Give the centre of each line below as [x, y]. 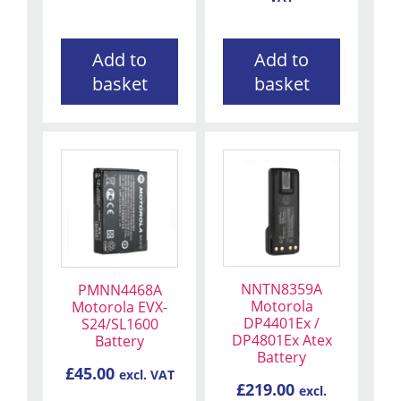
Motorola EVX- [119, 307]
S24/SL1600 [119, 324]
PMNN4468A [119, 290]
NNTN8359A [282, 290]
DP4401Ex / [282, 324]
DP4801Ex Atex [282, 341]
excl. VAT [146, 375]
